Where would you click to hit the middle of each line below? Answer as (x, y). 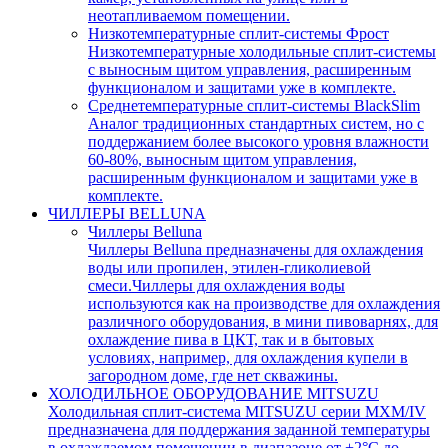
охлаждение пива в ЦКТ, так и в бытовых (231, 339)
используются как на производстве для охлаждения (264, 303)
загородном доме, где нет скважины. (213, 375)
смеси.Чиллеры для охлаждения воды (216, 285)
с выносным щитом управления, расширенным (249, 69)
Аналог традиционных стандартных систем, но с (256, 123)
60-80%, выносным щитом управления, (222, 159)
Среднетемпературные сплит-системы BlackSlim (254, 105)
